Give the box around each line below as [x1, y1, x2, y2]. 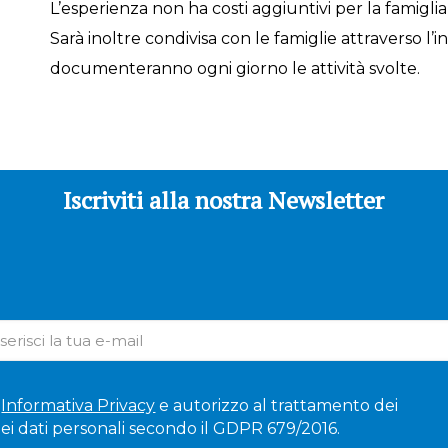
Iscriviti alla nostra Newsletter [63, 183, 385, 216]
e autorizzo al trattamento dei [155, 395, 399, 415]
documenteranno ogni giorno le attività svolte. [49, 58, 420, 78]
